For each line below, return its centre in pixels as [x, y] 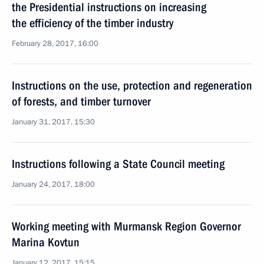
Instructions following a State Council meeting [118, 164]
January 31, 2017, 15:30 [53, 122]
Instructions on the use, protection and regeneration [132, 85]
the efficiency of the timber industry [93, 23]
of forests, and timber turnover [81, 101]
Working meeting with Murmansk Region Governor [126, 226]
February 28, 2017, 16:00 [55, 44]
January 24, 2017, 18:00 [53, 184]
